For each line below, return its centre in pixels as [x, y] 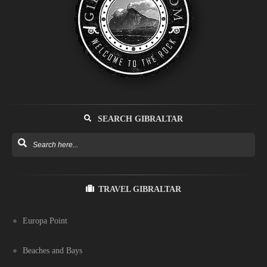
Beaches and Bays [52, 250]
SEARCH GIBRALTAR [139, 119]
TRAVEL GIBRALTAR [139, 189]
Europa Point [45, 221]
